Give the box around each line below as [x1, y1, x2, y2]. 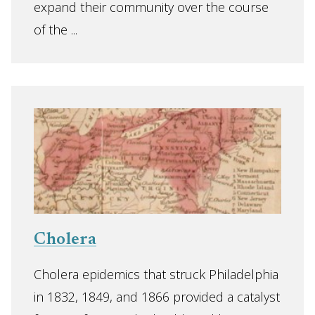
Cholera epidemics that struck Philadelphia [34, 266, 278, 283]
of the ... [34, 21, 77, 38]
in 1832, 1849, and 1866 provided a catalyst [34, 288, 280, 305]
